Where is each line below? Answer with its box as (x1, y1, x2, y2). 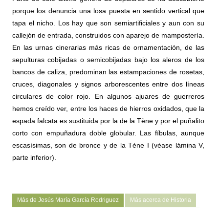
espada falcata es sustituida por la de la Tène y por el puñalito (12, 117, 204, 125)
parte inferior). (12, 153, 56, 162)
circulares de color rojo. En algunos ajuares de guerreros (12, 92, 204, 101)
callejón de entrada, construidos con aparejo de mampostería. (12, 31, 204, 40)
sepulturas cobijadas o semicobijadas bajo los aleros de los (12, 56, 204, 64)
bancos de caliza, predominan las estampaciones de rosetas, (12, 68, 204, 76)
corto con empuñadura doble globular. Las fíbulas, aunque (12, 129, 204, 137)
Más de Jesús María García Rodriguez (17, 197, 119, 204)
